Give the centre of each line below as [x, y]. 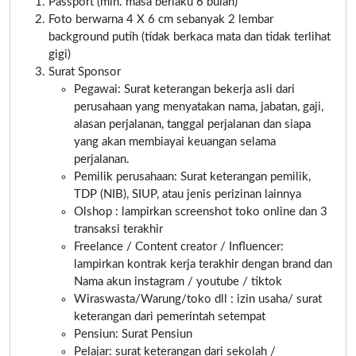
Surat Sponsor [85, 72]
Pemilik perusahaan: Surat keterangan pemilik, [192, 176]
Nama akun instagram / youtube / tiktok [178, 281]
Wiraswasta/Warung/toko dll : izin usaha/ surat [198, 299]
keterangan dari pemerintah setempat [170, 316]
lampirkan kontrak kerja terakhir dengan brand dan [203, 264]
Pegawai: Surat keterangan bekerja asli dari [184, 89]
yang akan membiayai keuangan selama [175, 141]
